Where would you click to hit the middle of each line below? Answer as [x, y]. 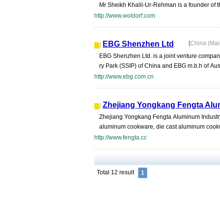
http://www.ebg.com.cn [124, 77]
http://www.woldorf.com [125, 16]
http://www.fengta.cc [121, 137]
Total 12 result [115, 172]
